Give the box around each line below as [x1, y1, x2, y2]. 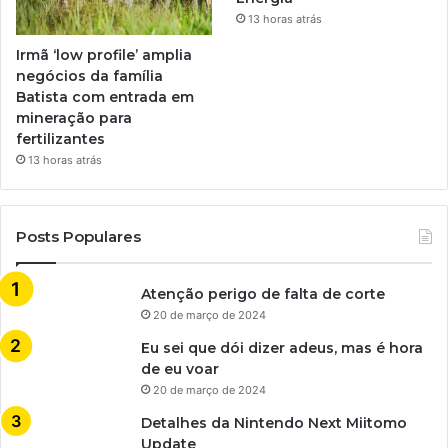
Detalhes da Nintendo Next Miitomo [141, 414, 407, 433]
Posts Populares [16, 227, 141, 247]
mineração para [16, 109, 132, 128]
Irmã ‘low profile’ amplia [16, 46, 192, 65]
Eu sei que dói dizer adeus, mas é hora [141, 339, 423, 358]
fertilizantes [16, 130, 105, 149]
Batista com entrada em [16, 88, 194, 107]
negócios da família [16, 67, 163, 86]
